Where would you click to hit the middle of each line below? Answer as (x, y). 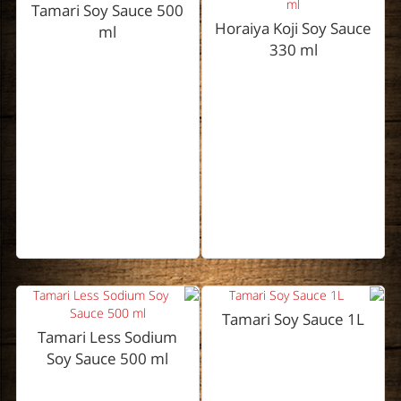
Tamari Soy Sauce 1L (294, 320)
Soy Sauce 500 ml (108, 359)
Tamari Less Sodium (108, 337)
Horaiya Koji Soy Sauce (294, 29)
